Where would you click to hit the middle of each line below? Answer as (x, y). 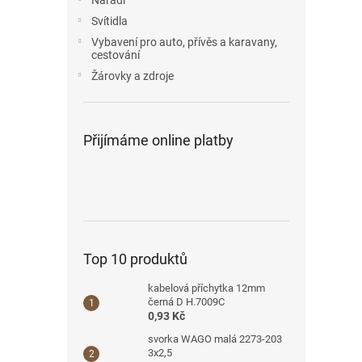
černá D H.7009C (186, 302)
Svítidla (109, 21)
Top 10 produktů (135, 259)
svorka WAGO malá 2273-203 (215, 339)
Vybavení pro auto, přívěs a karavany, (184, 42)
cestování (116, 55)
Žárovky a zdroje (133, 76)
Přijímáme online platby (158, 140)
